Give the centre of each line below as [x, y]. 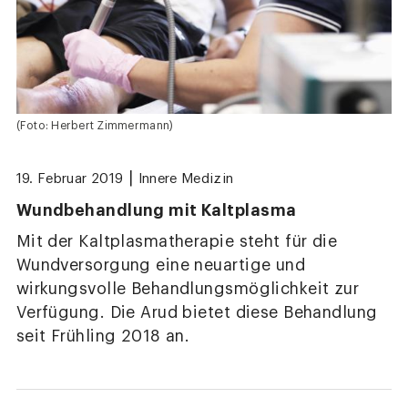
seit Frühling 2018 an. [103, 336]
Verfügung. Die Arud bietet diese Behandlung [197, 312]
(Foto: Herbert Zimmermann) [95, 125]
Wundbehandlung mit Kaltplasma [156, 210]
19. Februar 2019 [70, 179]
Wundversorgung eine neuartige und [161, 265]
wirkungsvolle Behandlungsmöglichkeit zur [188, 289]
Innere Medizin [186, 179]
